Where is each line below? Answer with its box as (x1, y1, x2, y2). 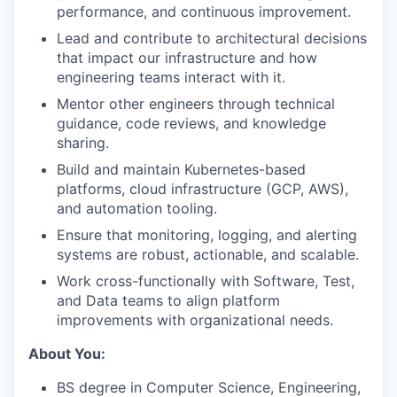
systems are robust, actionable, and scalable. (57, 245, 359, 263)
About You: (28, 345, 105, 362)
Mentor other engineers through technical (57, 95, 335, 113)
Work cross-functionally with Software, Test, (57, 272, 354, 290)
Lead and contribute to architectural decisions (57, 29, 367, 47)
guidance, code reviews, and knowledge (57, 114, 326, 132)
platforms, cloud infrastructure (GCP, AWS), (57, 180, 348, 198)
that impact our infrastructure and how (57, 49, 317, 66)
